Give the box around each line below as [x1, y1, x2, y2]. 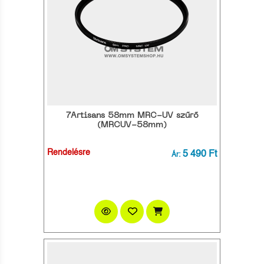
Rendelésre [47, 148, 90, 157]
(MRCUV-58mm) [97, 121, 167, 129]
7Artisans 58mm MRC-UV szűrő [65, 111, 199, 120]
